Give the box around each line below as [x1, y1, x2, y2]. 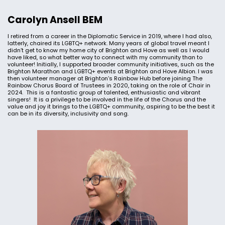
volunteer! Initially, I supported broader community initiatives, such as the [8, 60, 214, 68]
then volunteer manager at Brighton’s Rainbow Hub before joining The [8, 74, 202, 82]
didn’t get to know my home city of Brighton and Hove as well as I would [8, 46, 209, 54]
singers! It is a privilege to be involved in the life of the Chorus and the [8, 95, 206, 103]
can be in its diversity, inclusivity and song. [8, 109, 129, 118]
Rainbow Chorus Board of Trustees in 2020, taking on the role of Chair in [8, 81, 210, 89]
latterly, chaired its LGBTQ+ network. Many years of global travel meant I [8, 39, 209, 47]
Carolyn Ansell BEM [8, 13, 102, 27]
